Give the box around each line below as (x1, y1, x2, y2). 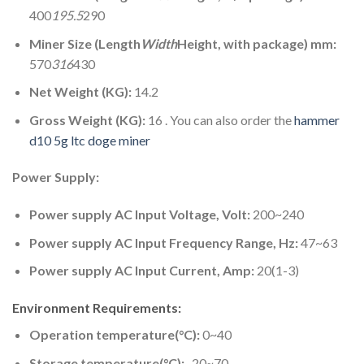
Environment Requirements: (12, 300, 181, 316)
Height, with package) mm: (176, 35, 336, 51)
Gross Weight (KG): (28, 111, 145, 128)
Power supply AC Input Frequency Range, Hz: (28, 234, 298, 250)
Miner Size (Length (28, 35, 141, 51)
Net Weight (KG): (28, 84, 132, 100)
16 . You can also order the (145, 111, 294, 128)
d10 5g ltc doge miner (28, 132, 150, 148)
